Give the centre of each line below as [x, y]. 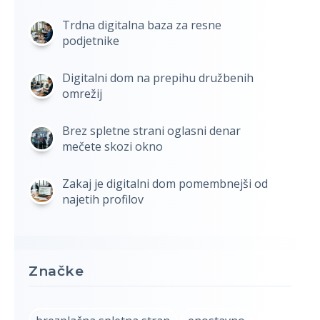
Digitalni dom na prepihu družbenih [157, 77]
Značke [56, 271]
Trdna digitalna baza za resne [141, 25]
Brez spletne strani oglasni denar [151, 130]
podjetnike [90, 40]
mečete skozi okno [112, 146]
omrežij [82, 93]
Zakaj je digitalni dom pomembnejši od [165, 183]
